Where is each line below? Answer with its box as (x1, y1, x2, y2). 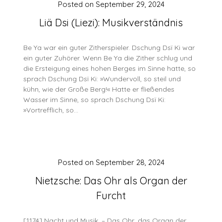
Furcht (96, 189, 126, 202)
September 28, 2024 (95, 158, 165, 167)
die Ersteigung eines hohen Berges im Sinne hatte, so (23, 64, 196, 73)
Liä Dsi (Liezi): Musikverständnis (39, 16, 183, 29)
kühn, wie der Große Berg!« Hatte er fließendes (23, 85, 175, 94)
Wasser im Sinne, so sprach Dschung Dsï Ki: (23, 95, 166, 104)
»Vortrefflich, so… (23, 106, 79, 114)
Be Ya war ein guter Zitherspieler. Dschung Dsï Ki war (23, 43, 195, 52)
